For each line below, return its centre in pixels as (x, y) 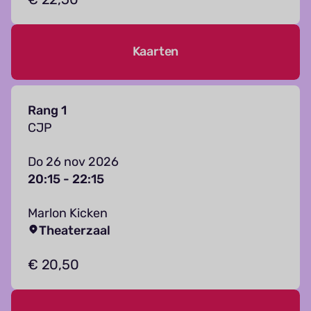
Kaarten (155, 52)
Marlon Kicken (68, 213)
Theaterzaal (75, 230)
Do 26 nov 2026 (73, 161)
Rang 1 (47, 110)
